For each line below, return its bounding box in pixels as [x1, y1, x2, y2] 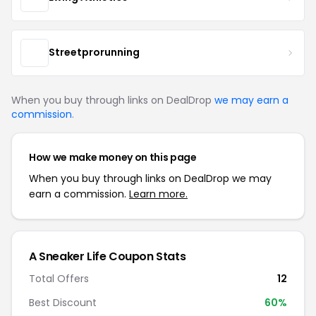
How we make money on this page [29, 150, 197, 164]
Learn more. [129, 186, 188, 201]
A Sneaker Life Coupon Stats [29, 248, 186, 265]
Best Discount [29, 295, 97, 310]
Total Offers [29, 271, 89, 286]
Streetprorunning [49, 45, 140, 60]
